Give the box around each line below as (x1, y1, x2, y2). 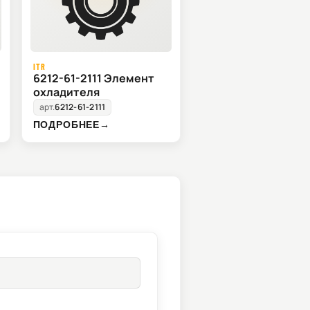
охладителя (33, 84, 100, 100)
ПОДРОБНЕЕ (33, 118, 100, 131)
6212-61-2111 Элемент (33, 71, 154, 86)
